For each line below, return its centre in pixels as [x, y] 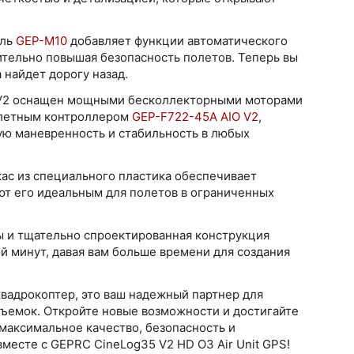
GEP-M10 [41, 40]
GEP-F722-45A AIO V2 [195, 116]
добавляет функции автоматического [177, 40]
